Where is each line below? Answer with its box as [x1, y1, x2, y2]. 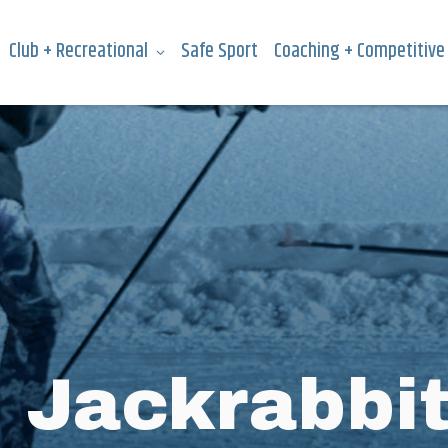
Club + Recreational [9, 36, 148, 68]
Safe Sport [181, 36, 258, 68]
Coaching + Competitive [274, 36, 445, 68]
